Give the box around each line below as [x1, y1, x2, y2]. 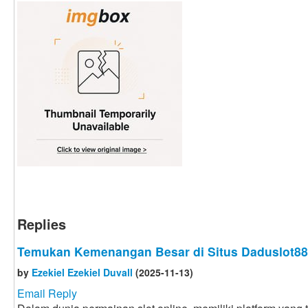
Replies [17, 214, 66, 234]
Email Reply [17, 285, 77, 302]
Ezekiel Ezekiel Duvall [32, 265, 133, 280]
